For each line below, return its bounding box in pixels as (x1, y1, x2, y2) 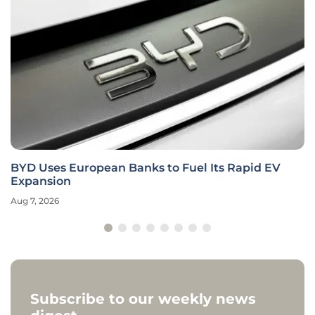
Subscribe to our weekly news (30, 290, 256, 308)
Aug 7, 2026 (11, 195, 59, 207)
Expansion (11, 174, 71, 188)
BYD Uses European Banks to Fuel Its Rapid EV (11, 161, 281, 175)
